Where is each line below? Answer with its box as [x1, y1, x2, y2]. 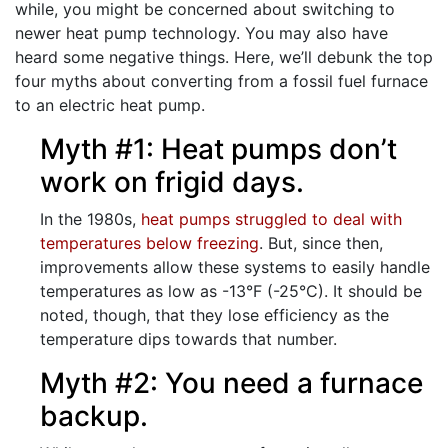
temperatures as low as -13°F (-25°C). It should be [40, 281, 422, 301]
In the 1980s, [40, 209, 141, 229]
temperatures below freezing [40, 233, 259, 253]
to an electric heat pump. [15, 95, 205, 115]
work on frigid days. [40, 165, 304, 199]
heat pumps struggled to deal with [141, 209, 402, 229]
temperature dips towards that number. [40, 329, 337, 349]
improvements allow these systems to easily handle [40, 257, 430, 277]
